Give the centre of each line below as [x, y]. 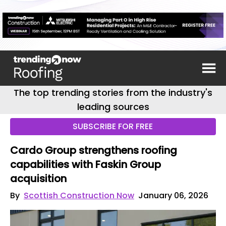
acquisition [38, 179]
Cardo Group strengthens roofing [94, 150]
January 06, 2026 [173, 195]
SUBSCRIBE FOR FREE [113, 126]
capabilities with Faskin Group [86, 164]
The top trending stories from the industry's [113, 93]
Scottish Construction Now [79, 195]
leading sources [113, 107]
